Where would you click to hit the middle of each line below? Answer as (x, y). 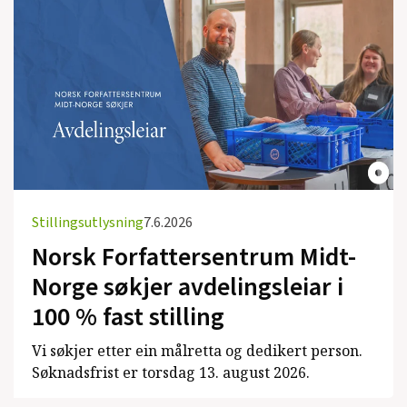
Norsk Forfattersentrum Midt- (194, 257)
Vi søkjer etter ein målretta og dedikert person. (197, 350)
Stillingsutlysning (88, 222)
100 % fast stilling (128, 317)
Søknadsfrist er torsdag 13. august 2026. (171, 372)
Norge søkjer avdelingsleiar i (188, 287)
